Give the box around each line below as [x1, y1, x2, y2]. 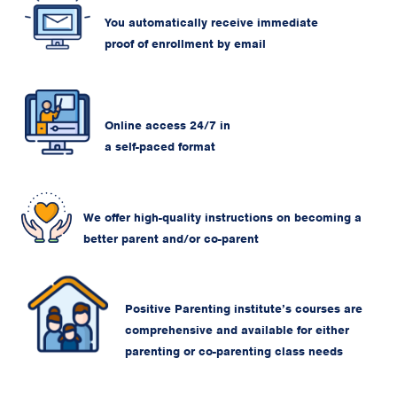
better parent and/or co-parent [82, 231, 259, 247]
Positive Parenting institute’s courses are [125, 301, 363, 317]
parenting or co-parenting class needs [125, 344, 344, 360]
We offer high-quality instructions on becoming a [82, 210, 362, 226]
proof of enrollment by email [105, 36, 266, 52]
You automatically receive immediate [105, 15, 318, 31]
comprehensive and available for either [125, 323, 350, 339]
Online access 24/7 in [105, 118, 230, 134]
